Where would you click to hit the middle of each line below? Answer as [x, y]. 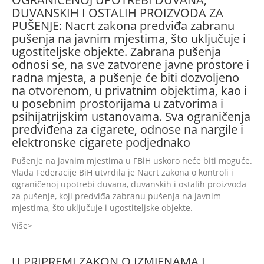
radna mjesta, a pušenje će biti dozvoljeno [126, 77]
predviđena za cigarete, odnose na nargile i [128, 129]
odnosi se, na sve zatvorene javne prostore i [131, 65]
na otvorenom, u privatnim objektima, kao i [129, 90]
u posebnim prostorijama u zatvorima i [118, 103]
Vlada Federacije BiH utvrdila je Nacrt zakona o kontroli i [123, 172]
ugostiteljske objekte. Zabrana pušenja [116, 52]
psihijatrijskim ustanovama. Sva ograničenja [131, 116]
